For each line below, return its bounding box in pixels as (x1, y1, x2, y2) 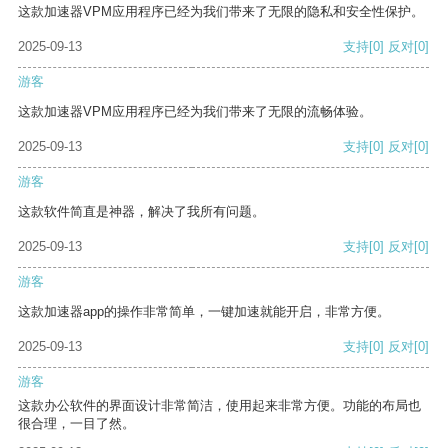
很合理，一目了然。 (18, 416, 135, 432)
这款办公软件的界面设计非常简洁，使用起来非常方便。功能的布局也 (18, 398, 421, 414)
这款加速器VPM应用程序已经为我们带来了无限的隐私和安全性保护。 (18, 4, 424, 20)
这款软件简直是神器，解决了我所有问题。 (18, 204, 265, 220)
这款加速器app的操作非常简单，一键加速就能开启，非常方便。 (18, 304, 390, 320)
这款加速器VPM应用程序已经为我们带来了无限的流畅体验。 (18, 104, 372, 120)
